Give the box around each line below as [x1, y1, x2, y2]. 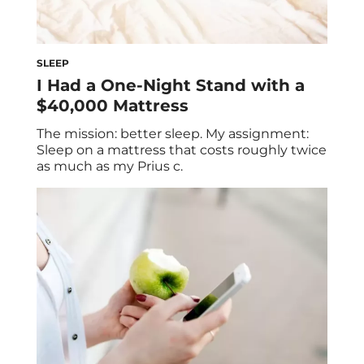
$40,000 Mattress [37, 95, 188, 115]
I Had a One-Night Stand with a [37, 75, 305, 95]
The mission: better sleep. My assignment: [37, 125, 309, 141]
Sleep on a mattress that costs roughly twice [37, 141, 327, 158]
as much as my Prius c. [37, 158, 183, 174]
